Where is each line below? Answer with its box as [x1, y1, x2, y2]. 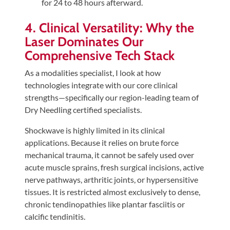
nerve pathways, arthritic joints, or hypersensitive [25, 175, 198, 185]
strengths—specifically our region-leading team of [25, 92, 199, 103]
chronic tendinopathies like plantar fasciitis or [25, 199, 185, 209]
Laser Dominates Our [25, 34, 143, 50]
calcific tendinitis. [25, 212, 85, 222]
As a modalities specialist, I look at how [25, 68, 161, 78]
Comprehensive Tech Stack [25, 48, 175, 64]
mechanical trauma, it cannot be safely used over [25, 150, 194, 160]
